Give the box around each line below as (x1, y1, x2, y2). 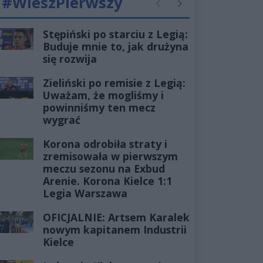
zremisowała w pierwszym (42, 149, 178, 163)
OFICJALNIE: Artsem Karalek (42, 210, 190, 224)
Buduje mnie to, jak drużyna (42, 39, 188, 53)
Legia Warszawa (42, 186, 127, 200)
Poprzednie (153, 3, 196, 15)
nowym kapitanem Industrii (42, 222, 187, 237)
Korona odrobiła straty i (42, 136, 167, 151)
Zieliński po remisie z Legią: (42, 75, 186, 90)
